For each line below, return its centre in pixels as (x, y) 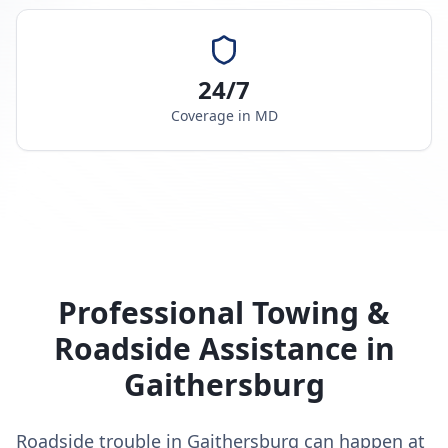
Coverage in (212, 115)
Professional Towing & (224, 312)
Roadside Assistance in (224, 348)
